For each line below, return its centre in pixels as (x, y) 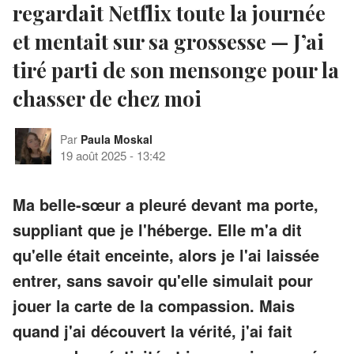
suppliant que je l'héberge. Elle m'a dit (157, 229)
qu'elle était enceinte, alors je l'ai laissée (166, 254)
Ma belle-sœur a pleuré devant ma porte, (166, 204)
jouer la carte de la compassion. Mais (154, 305)
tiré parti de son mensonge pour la (176, 70)
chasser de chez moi (107, 98)
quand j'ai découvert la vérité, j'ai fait (153, 330)
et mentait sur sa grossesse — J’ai (168, 41)
